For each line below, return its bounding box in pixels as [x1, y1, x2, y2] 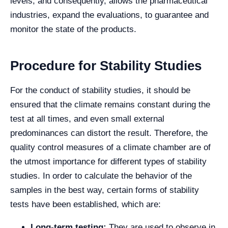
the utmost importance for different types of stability [10, 157, 207, 167]
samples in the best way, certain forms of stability [10, 185, 199, 195]
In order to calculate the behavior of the [43, 171, 192, 181]
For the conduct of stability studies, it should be [10, 85, 190, 96]
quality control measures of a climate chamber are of [10, 142, 211, 153]
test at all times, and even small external [10, 114, 164, 124]
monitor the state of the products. [10, 24, 136, 35]
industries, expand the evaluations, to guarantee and [10, 10, 209, 20]
